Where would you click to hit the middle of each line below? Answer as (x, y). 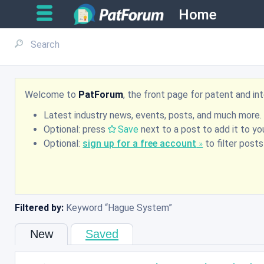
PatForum (101, 94)
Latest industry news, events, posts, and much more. (153, 115)
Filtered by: (39, 208)
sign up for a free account (140, 144)
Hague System (138, 208)
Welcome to (52, 94)
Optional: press (76, 130)
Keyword (85, 208)
